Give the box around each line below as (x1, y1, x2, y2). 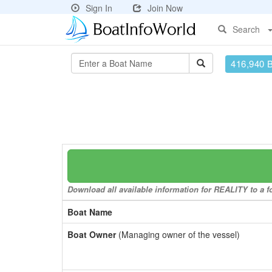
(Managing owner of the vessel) (116, 228, 240, 240)
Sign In (86, 2, 112, 14)
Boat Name (67, 206, 112, 218)
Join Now (148, 2, 183, 14)
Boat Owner (67, 228, 116, 240)
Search (233, 23, 260, 35)
